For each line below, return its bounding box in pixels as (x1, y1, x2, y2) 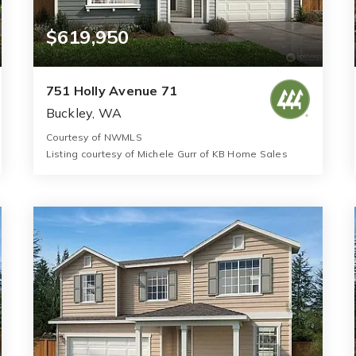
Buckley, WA (45, 105, 122, 122)
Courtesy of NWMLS (45, 131, 142, 144)
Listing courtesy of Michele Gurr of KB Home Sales (45, 148, 288, 161)
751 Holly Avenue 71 (45, 83, 178, 99)
